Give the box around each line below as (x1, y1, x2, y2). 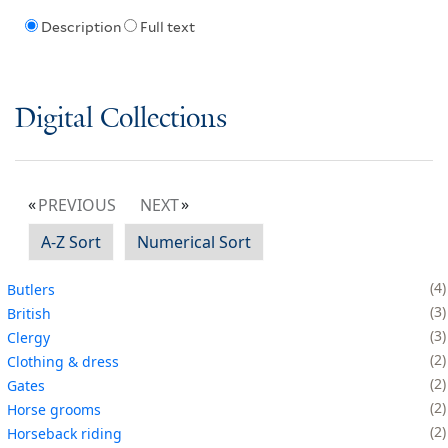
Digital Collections (15, 103, 227, 135)
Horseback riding (7, 423, 122, 443)
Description (40, 19, 121, 36)
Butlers (7, 279, 55, 299)
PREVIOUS (38, 193, 116, 216)
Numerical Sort (137, 230, 251, 253)
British (7, 303, 51, 323)
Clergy (7, 327, 50, 347)
